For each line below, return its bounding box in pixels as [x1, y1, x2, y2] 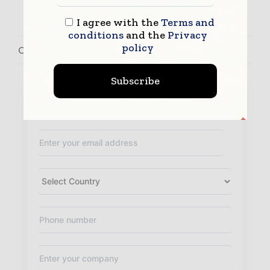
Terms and [160, 16, 215, 29]
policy [121, 41, 154, 54]
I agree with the [74, 16, 161, 29]
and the [123, 28, 168, 42]
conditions [67, 28, 124, 42]
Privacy [167, 28, 207, 42]
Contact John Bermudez [18, 43, 133, 56]
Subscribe [110, 74, 160, 87]
